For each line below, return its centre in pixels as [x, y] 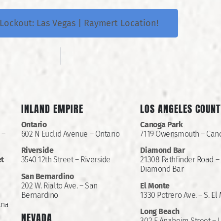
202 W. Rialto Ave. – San [59, 185]
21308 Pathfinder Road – [180, 160]
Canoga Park [162, 124]
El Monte [155, 185]
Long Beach [160, 212]
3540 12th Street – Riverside [66, 160]
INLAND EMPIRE [52, 109]
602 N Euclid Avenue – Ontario [70, 134]
